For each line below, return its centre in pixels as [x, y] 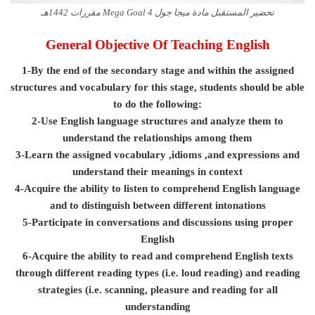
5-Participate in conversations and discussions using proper [157, 223]
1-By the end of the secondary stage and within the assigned [157, 71]
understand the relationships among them [157, 138]
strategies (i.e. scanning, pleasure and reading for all [157, 290]
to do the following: [157, 104]
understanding [157, 307]
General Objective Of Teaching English [157, 45]
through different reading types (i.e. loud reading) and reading [157, 273]
